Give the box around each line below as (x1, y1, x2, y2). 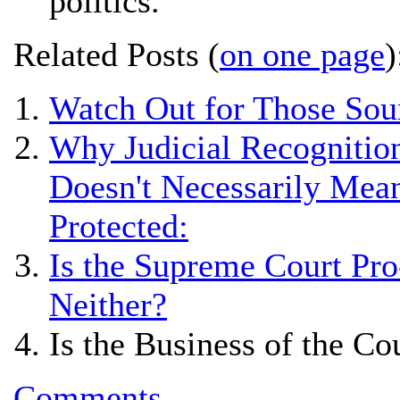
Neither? (49, 286, 167, 323)
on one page (220, 36, 385, 73)
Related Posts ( (13, 36, 220, 73)
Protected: (49, 207, 188, 245)
